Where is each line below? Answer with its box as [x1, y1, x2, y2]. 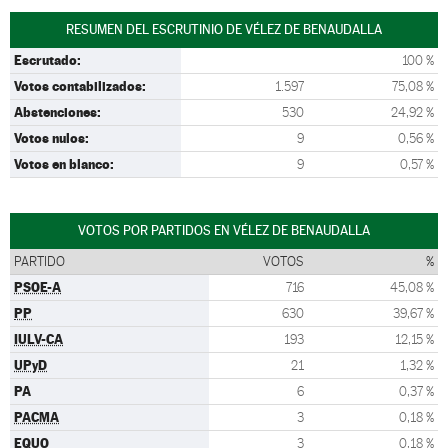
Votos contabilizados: [14, 78, 146, 94]
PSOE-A [14, 279, 61, 295]
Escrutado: [14, 52, 81, 68]
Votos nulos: [14, 130, 89, 146]
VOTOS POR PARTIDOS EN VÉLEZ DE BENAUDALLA [78, 223, 370, 238]
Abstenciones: [14, 104, 101, 120]
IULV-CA [14, 331, 63, 347]
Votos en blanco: [14, 156, 114, 172]
